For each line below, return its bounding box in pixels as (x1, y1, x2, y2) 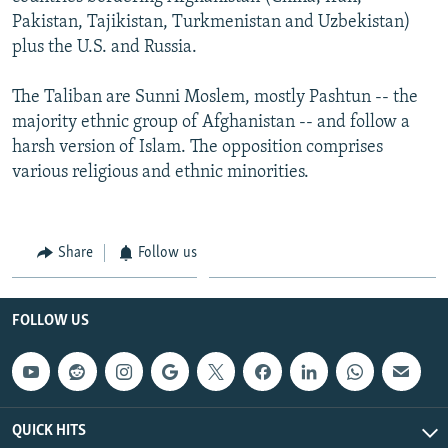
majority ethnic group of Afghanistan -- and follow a (12, 112, 410, 132)
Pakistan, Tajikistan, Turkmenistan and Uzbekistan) (12, 12, 411, 32)
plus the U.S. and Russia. (12, 37, 197, 57)
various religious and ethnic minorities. (12, 162, 309, 182)
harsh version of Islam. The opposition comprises (12, 137, 383, 157)
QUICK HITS (12, 422, 86, 439)
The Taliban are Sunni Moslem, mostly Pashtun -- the (12, 87, 418, 107)
